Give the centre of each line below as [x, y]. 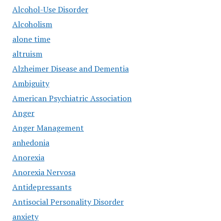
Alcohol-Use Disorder [50, 9]
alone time [31, 39]
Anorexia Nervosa [44, 172]
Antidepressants [42, 187]
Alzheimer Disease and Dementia [70, 69]
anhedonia [31, 143]
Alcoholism [32, 24]
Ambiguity [31, 83]
